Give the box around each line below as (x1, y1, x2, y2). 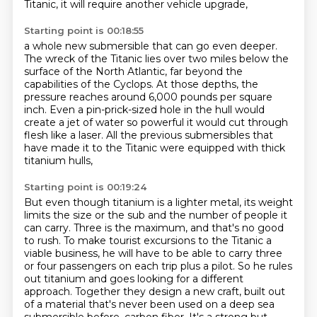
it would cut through (186, 116, 288, 129)
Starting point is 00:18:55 (23, 25, 144, 36)
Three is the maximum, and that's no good (73, 221, 284, 234)
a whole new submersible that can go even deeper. (23, 40, 277, 52)
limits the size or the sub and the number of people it (23, 209, 287, 221)
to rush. (23, 234, 64, 247)
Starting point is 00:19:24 (23, 181, 146, 192)
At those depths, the (156, 78, 258, 91)
